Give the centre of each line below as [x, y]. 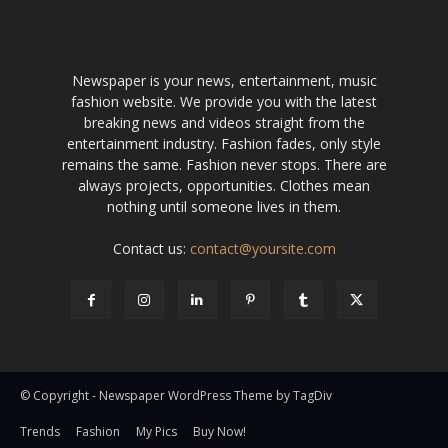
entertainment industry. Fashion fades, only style [224, 143]
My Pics [156, 432]
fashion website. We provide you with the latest [224, 101]
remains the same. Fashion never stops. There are [224, 164]
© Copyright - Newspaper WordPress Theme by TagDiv [176, 396]
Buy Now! [219, 432]
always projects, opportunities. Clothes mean [224, 185]
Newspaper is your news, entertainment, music [224, 80]
